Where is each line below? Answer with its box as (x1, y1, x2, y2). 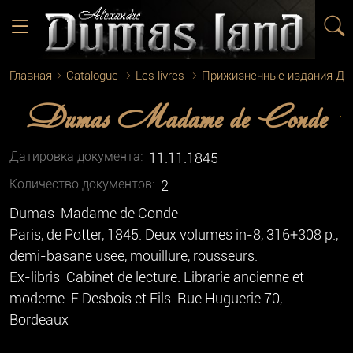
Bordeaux (9, 311, 69, 329)
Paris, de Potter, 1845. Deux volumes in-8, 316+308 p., (9, 226, 338, 243)
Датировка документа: (9, 149, 143, 165)
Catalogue (66, 69, 118, 84)
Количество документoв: (9, 176, 154, 192)
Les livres (136, 69, 184, 84)
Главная (9, 69, 52, 84)
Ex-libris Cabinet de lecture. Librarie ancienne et (9, 269, 304, 286)
